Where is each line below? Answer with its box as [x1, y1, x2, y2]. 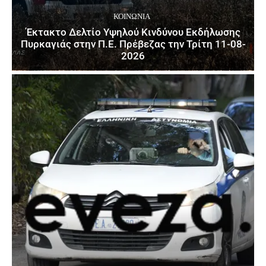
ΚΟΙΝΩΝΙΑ [113, 12, 150, 21]
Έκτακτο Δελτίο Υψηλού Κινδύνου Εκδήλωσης [26, 26, 240, 39]
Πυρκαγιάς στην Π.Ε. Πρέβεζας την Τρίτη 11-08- [20, 38, 246, 50]
